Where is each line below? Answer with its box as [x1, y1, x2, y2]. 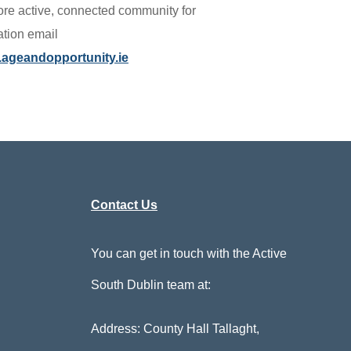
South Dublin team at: [91, 277, 211, 291]
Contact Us [91, 197, 157, 212]
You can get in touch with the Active [91, 246, 287, 260]
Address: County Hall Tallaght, [91, 321, 259, 335]
